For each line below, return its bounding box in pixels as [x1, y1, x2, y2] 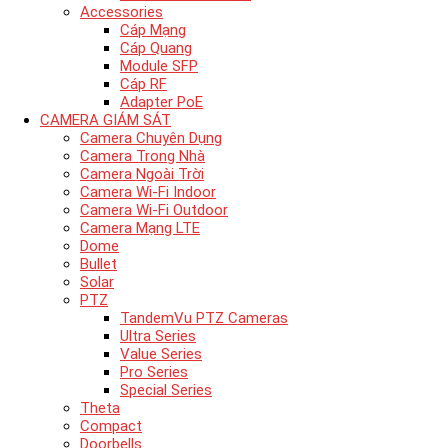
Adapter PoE [120, 93, 203, 111]
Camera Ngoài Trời [80, 165, 204, 183]
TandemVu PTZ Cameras [120, 309, 288, 327]
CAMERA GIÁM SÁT [40, 111, 171, 129]
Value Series [120, 345, 202, 363]
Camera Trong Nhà [80, 147, 205, 165]
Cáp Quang [120, 39, 192, 57]
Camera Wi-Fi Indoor [80, 183, 216, 201]
